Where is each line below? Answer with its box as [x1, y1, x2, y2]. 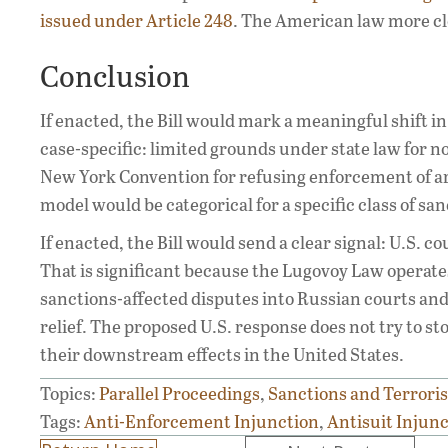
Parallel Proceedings [99, 381, 260, 406]
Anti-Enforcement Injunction [84, 409, 319, 434]
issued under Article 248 [40, 8, 233, 33]
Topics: [40, 381, 99, 406]
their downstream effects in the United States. [40, 342, 404, 367]
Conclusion [40, 55, 190, 96]
